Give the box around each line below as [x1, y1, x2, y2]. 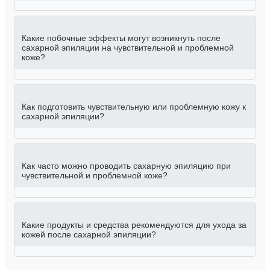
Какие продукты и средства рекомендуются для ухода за [22, 220, 246, 230]
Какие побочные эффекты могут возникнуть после [22, 33, 221, 43]
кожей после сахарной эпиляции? [22, 230, 156, 240]
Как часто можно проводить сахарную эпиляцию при [22, 161, 231, 171]
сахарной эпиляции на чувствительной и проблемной [22, 43, 234, 53]
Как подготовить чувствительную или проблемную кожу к [22, 102, 246, 112]
